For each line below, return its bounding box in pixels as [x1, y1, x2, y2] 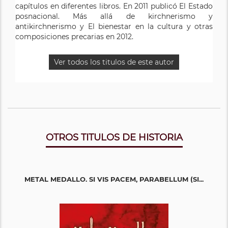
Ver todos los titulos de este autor [54, 57, 174, 67]
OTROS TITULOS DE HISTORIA [45, 131, 183, 143]
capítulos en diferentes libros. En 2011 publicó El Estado [15, 1, 213, 11]
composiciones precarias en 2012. [15, 32, 133, 41]
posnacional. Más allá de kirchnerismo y [15, 11, 213, 21]
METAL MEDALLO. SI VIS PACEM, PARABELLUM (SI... [24, 175, 204, 183]
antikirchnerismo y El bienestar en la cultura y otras [15, 21, 213, 31]
